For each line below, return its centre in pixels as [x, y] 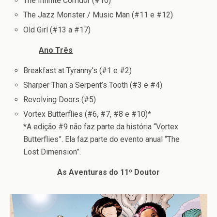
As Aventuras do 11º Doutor [108, 172]
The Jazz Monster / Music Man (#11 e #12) [98, 15]
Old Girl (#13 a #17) [57, 30]
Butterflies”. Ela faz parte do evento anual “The [102, 139]
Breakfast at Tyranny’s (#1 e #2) [78, 70]
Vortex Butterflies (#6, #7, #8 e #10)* [87, 114]
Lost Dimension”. [52, 152]
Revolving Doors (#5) [60, 99]
